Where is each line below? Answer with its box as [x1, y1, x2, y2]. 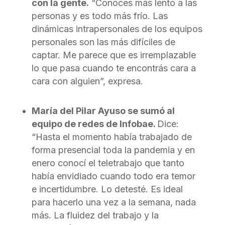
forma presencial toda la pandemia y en [31, 144, 195, 155]
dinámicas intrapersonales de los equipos [31, 23, 202, 34]
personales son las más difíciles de [31, 36, 175, 47]
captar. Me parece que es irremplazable [31, 49, 196, 60]
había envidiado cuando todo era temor [31, 170, 195, 181]
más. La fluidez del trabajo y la [31, 209, 159, 220]
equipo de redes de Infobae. [31, 118, 157, 129]
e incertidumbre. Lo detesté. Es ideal [31, 183, 183, 194]
